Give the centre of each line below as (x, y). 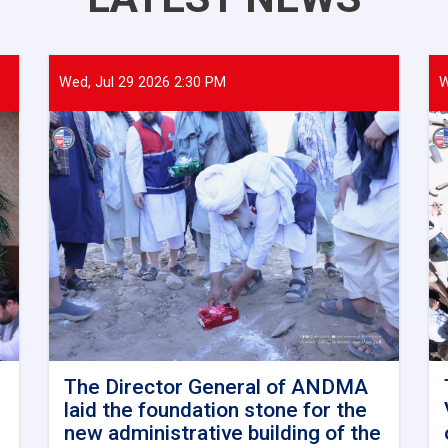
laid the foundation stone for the (215, 409)
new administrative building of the (222, 432)
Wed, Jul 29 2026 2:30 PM (142, 82)
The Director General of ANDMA (216, 386)
